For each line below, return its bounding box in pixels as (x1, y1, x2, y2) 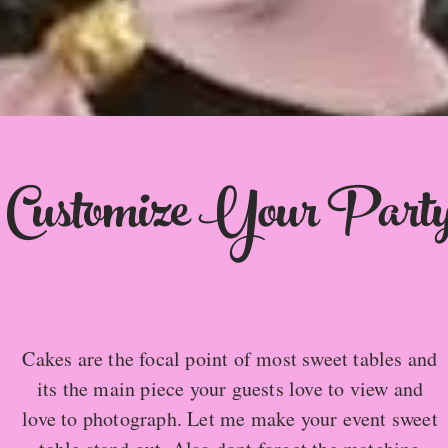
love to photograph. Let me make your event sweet (22, 405, 438, 432)
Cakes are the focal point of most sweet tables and (22, 345, 438, 372)
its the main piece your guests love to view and (36, 375, 424, 402)
